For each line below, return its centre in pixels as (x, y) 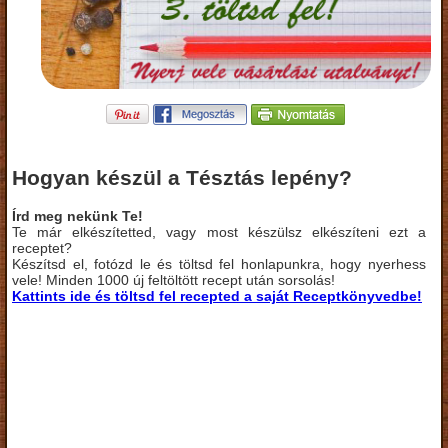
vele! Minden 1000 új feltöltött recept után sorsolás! (173, 279)
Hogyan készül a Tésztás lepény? (182, 178)
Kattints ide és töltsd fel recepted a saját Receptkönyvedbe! (217, 295)
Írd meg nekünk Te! (77, 215)
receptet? (42, 247)
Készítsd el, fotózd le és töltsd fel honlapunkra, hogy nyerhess (219, 263)
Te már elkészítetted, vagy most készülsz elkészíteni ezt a (219, 231)
